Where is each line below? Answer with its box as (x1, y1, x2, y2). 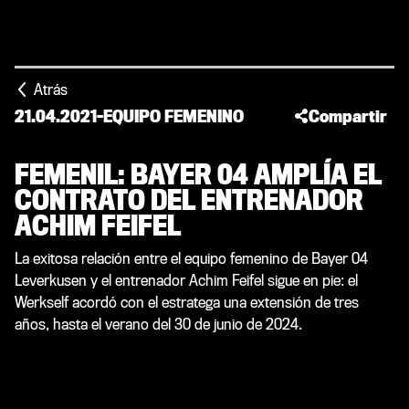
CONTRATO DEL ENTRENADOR (15, 185, 363, 216)
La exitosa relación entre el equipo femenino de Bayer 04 (15, 250, 368, 267)
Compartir (308, 107, 387, 126)
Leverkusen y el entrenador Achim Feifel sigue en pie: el (15, 272, 358, 289)
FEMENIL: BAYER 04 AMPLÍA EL (15, 160, 382, 191)
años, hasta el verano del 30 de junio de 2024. (15, 316, 302, 333)
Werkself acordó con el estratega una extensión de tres (15, 294, 359, 311)
